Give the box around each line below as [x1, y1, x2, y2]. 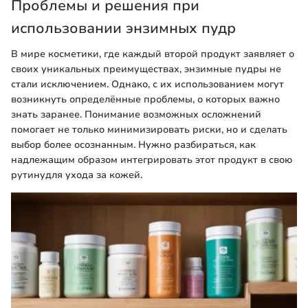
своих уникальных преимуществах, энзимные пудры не [11, 63, 281, 76]
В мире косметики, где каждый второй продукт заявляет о [11, 47, 294, 61]
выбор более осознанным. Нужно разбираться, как [11, 138, 256, 152]
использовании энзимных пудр [11, 18, 236, 38]
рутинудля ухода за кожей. [11, 168, 142, 182]
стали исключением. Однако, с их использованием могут [11, 78, 284, 91]
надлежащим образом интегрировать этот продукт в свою [11, 153, 293, 167]
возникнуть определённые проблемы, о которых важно [11, 93, 280, 107]
